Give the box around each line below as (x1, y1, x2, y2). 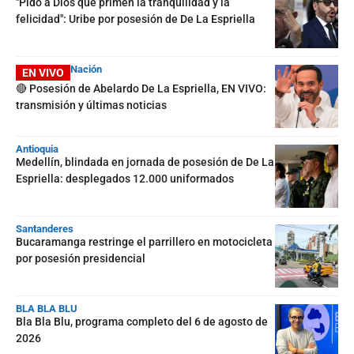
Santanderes (16, 222, 73, 235)
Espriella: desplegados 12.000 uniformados (16, 171, 234, 185)
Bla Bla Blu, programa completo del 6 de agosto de (16, 314, 268, 328)
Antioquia (16, 142, 58, 155)
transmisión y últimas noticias (16, 98, 167, 111)
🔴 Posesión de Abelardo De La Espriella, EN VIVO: (16, 81, 266, 95)
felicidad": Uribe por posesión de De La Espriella (16, 12, 255, 25)
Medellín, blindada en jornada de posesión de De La (16, 155, 274, 168)
